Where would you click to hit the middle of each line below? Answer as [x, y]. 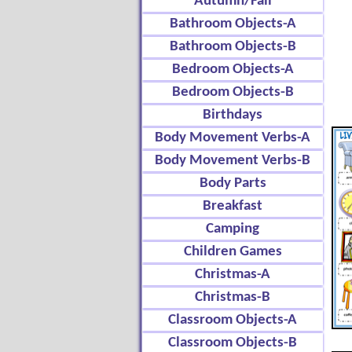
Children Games [233, 252]
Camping [233, 229]
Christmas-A [233, 275]
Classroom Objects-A [233, 320]
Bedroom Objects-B [233, 92]
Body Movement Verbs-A [233, 138]
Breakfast [233, 206]
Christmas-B [233, 297]
